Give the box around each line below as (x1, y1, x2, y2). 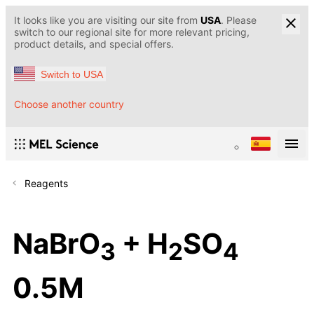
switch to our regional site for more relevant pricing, (14, 26, 250, 38)
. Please (221, 14, 257, 26)
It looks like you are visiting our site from (14, 14, 200, 26)
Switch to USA (41, 68, 103, 80)
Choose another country (14, 98, 124, 111)
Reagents (25, 177, 68, 190)
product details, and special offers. (14, 38, 174, 50)
